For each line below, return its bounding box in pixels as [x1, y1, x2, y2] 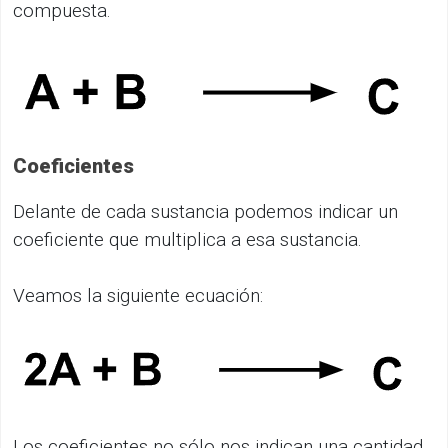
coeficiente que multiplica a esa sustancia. [13, 227, 362, 251]
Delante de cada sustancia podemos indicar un [13, 199, 398, 223]
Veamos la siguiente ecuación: [13, 283, 263, 307]
